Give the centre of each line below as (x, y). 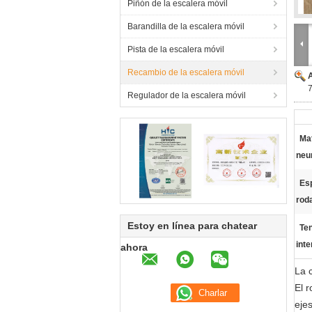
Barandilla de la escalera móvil (186, 26)
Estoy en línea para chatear (192, 226)
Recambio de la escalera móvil (186, 72)
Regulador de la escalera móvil (187, 95)
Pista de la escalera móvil (176, 49)
